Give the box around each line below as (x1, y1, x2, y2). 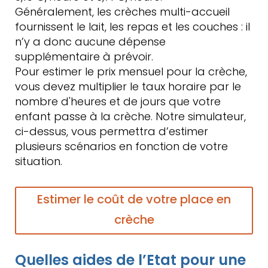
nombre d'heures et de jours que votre (15, 94, 221, 109)
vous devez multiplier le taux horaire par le (15, 79, 241, 94)
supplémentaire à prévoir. (15, 49, 153, 64)
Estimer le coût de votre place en (37, 191, 231, 208)
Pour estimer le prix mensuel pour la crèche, (15, 64, 247, 79)
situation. (15, 154, 62, 169)
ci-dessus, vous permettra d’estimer (15, 124, 208, 139)
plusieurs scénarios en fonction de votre (15, 139, 228, 154)
